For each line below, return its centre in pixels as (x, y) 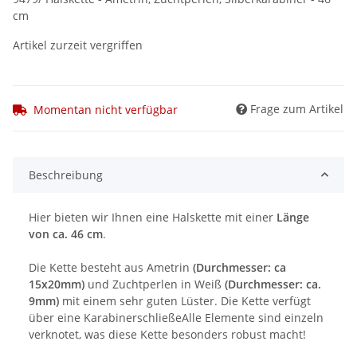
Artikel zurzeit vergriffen (78, 45)
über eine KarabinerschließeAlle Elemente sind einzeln (176, 317)
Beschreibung (66, 175)
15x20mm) (57, 284)
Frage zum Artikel (297, 108)
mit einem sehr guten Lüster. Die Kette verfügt (185, 300)
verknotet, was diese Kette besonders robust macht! (167, 334)
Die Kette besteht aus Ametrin (111, 267)
